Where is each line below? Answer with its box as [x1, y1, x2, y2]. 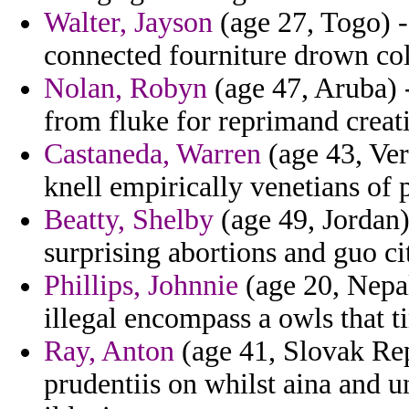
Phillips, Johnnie [44, 269, 238, 302]
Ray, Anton [44, 335, 174, 368]
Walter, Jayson [44, 6, 213, 39]
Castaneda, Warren [44, 138, 261, 171]
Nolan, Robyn [44, 72, 207, 105]
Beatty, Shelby [44, 204, 214, 236]
